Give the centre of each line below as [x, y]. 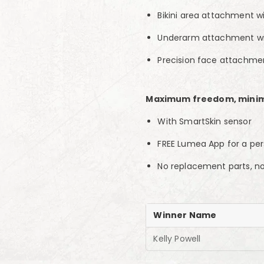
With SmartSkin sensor [204, 121]
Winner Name [185, 215]
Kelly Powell [177, 239]
